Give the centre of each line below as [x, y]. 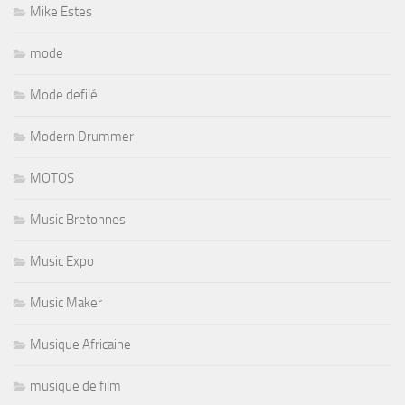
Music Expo [62, 262]
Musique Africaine [80, 345]
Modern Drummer [82, 137]
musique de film [75, 386]
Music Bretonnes [78, 220]
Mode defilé [64, 95]
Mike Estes [61, 12]
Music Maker [66, 303]
